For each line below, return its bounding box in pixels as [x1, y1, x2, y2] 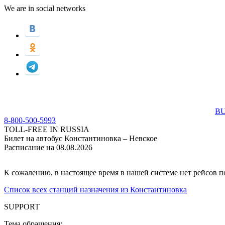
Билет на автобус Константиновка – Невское [4, 134, 157, 143]
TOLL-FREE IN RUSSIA [4, 125, 89, 134]
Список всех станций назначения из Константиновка [4, 185, 187, 194]
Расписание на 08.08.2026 [4, 143, 92, 152]
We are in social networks [4, 4, 85, 13]
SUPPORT [4, 202, 40, 211]
